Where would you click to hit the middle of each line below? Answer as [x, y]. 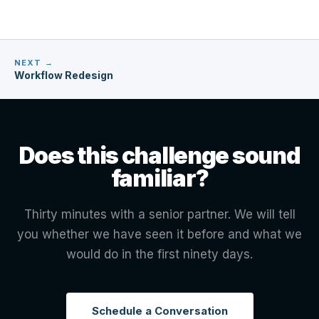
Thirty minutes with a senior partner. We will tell [159, 214]
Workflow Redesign [64, 75]
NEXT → [34, 63]
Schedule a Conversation [159, 311]
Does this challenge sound [159, 156]
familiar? [159, 178]
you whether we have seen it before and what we [159, 234]
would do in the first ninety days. [159, 254]
